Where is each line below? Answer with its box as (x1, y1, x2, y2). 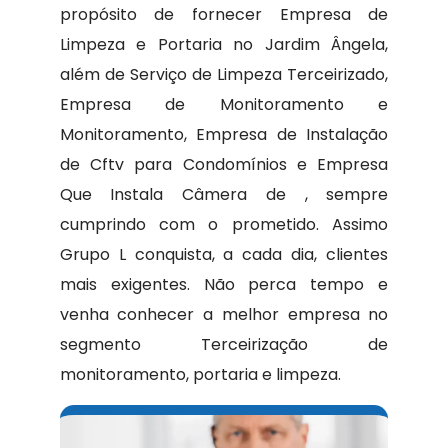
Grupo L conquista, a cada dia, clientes (59, 243, 389, 266)
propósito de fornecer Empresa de (59, 3, 389, 26)
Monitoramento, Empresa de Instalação (59, 123, 389, 146)
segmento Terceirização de (59, 333, 389, 356)
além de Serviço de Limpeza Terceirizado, (59, 63, 389, 86)
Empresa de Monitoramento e (59, 93, 389, 116)
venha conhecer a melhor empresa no (59, 303, 389, 326)
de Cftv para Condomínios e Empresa (59, 153, 389, 176)
